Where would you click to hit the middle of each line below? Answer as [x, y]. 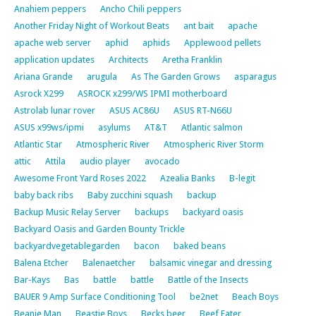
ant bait [199, 25]
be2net [204, 296]
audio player [105, 161]
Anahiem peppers [50, 8]
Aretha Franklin [192, 59]
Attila [55, 161]
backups [152, 212]
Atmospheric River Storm [214, 144]
